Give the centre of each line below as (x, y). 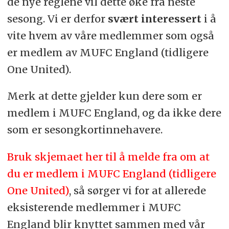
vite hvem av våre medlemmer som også (110, 35)
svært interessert (154, 18)
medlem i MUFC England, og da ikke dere (114, 113)
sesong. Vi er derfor (57, 18)
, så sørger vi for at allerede (137, 191)
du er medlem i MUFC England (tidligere (111, 174)
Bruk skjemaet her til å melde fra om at (108, 157)
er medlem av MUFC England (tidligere (108, 52)
